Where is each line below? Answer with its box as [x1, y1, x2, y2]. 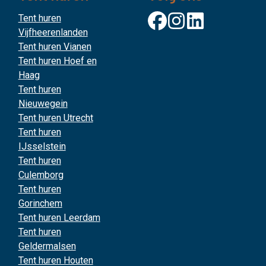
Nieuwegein [18, 98, 68, 109]
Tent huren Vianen [18, 41, 91, 52]
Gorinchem [18, 198, 62, 209]
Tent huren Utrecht [18, 112, 93, 123]
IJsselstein [18, 141, 66, 152]
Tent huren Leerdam [18, 212, 100, 223]
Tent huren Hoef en [18, 55, 97, 66]
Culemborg [18, 169, 64, 180]
